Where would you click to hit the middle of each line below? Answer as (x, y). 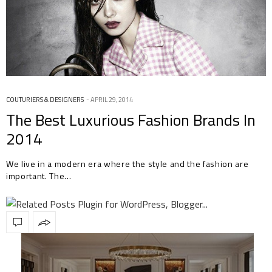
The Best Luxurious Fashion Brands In (131, 120)
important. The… (39, 176)
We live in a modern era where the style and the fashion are (127, 164)
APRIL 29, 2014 (112, 100)
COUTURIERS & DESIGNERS (45, 100)
